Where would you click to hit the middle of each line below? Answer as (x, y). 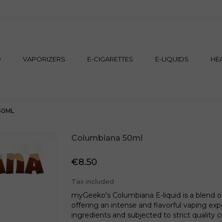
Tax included (93, 181)
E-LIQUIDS (172, 59)
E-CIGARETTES (110, 59)
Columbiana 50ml (107, 138)
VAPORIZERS (44, 59)
